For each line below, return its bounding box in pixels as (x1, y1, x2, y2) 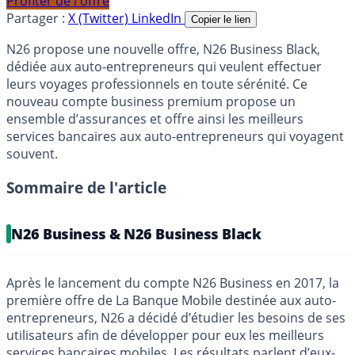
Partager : (6, 10, 65, 28)
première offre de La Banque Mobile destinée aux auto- (6, 292, 336, 310)
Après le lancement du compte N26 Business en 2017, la (6, 274, 339, 292)
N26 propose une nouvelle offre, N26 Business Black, (6, 40, 320, 59)
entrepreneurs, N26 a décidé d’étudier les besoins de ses (6, 309, 345, 327)
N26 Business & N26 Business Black (11, 224, 261, 244)
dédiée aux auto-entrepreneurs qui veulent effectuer (6, 58, 322, 76)
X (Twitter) (68, 10, 132, 28)
